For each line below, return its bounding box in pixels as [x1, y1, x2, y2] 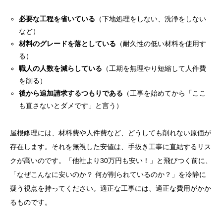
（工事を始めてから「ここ [123, 89, 207, 98]
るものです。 [10, 198, 52, 207]
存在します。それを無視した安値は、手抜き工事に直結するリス [10, 143, 211, 151]
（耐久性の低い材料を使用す [116, 40, 207, 48]
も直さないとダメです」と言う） [19, 102, 123, 110]
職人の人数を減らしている [19, 64, 103, 73]
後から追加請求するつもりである [19, 89, 123, 98]
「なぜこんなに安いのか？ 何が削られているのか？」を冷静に [10, 170, 206, 179]
